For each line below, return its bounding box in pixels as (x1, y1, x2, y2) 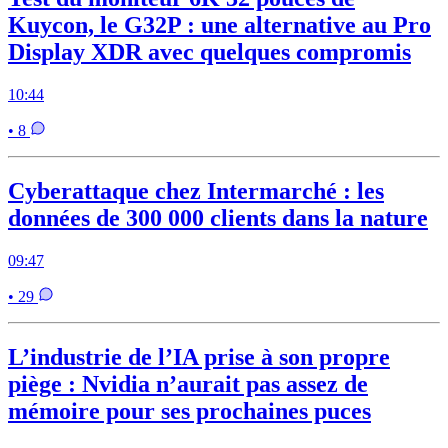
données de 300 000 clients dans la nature (8, 205, 428, 232)
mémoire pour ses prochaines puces (8, 398, 371, 425)
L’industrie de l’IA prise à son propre (8, 344, 390, 371)
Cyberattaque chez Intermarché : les (8, 178, 384, 205)
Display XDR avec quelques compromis (8, 39, 411, 66)
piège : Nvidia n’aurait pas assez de (8, 371, 368, 398)
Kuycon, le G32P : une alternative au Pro (8, 12, 431, 39)
